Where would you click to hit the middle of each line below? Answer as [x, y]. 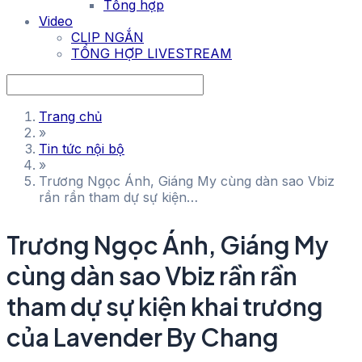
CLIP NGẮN [107, 37]
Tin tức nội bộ [82, 149]
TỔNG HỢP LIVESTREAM [152, 53]
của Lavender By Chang [143, 337]
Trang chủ [70, 116]
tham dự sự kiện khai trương [165, 306]
